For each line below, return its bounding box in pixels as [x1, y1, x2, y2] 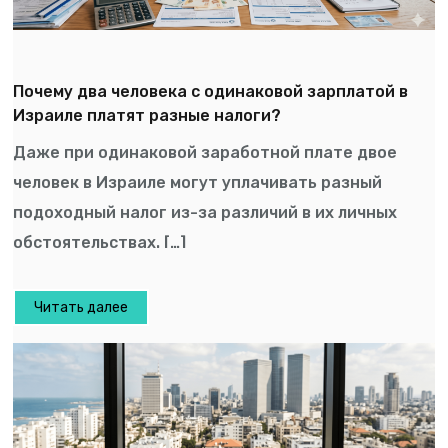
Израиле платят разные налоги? [13, 105, 282, 125]
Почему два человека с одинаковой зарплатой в [13, 81, 409, 101]
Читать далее [34, 299, 129, 317]
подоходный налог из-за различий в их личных [13, 202, 398, 222]
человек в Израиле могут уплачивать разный [13, 172, 383, 192]
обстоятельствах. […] [13, 232, 187, 252]
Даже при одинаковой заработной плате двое [13, 142, 398, 162]
